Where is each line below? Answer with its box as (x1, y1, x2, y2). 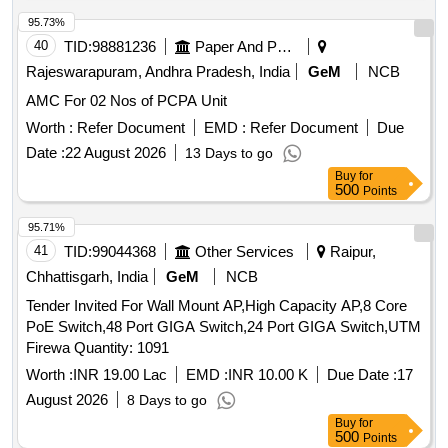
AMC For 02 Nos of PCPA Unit (26, 92, 227, 110)
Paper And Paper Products (277, 38, 292, 56)
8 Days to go (127, 392, 207, 409)
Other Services (195, 243, 294, 261)
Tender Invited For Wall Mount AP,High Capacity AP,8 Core (26, 297, 407, 315)
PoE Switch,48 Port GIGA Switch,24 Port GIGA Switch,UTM (26, 318, 421, 336)
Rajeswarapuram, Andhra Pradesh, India (26, 63, 290, 81)
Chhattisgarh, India (26, 268, 148, 286)
